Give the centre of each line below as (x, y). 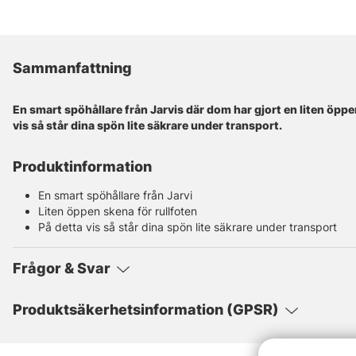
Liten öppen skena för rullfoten (118, 211)
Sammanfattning (72, 68)
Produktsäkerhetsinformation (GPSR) (146, 310)
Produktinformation (82, 167)
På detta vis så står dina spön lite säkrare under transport (188, 227)
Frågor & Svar (62, 269)
